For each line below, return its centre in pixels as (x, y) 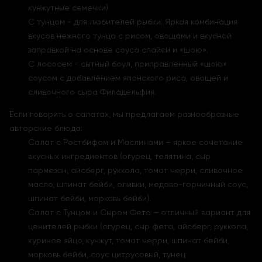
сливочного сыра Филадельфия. (92, 92)
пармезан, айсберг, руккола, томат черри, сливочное (135, 170)
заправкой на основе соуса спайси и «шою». (118, 49)
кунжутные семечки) (68, 7)
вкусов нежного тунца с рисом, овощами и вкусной (130, 35)
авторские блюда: (46, 128)
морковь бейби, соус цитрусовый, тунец (107, 254)
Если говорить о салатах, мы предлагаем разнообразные (124, 114)
